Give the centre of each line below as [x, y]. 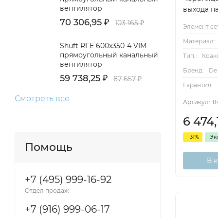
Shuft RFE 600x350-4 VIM [103, 46]
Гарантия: [198, 85]
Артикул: [197, 102]
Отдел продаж [47, 191]
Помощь [49, 147]
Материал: [199, 41]
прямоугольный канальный [109, 55]
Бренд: [193, 70]
